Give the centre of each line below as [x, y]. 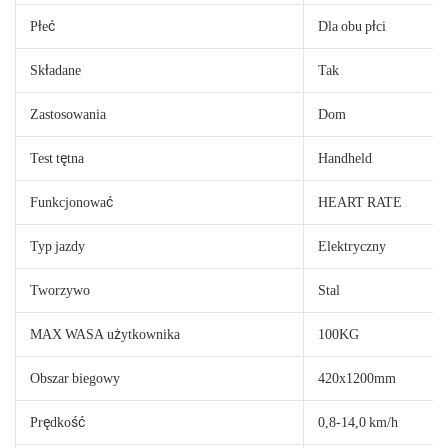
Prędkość [57, 421]
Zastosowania [68, 113]
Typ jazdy [57, 245]
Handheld [345, 157]
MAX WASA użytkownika [105, 333]
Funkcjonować [71, 201]
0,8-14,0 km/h [358, 421]
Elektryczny [352, 245]
